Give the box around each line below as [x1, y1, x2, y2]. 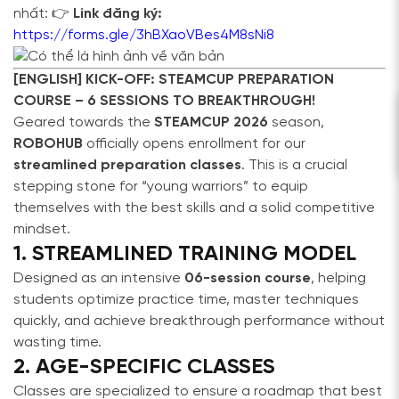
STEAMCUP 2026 [154, 115, 268, 130]
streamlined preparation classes [13, 158, 241, 173]
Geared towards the [13, 115, 154, 130]
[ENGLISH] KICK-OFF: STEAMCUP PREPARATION [13, 72, 334, 87]
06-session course [184, 271, 311, 286]
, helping [311, 271, 366, 286]
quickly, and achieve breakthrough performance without [13, 313, 385, 329]
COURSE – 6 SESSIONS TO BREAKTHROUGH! [13, 94, 315, 109]
